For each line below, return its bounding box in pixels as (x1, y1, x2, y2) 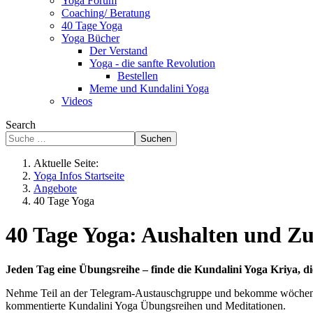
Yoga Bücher (61, 32, 119, 44)
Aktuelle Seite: (34, 157, 104, 169)
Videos (61, 95, 92, 107)
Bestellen (117, 70, 158, 82)
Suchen (140, 133, 171, 144)
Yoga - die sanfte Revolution (89, 57, 215, 69)
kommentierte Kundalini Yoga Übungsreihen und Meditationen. (6, 299, 286, 312)
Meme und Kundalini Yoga (89, 82, 209, 94)
